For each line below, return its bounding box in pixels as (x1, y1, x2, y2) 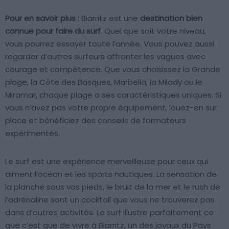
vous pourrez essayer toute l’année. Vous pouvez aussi (5, 38, 214, 49)
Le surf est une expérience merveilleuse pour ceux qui (5, 155, 208, 167)
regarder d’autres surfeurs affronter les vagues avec (5, 51, 205, 62)
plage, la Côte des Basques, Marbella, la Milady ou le (5, 76, 202, 87)
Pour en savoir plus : (5, 12, 79, 24)
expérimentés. (5, 127, 60, 139)
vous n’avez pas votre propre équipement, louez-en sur (5, 102, 217, 113)
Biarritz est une (79, 12, 140, 24)
